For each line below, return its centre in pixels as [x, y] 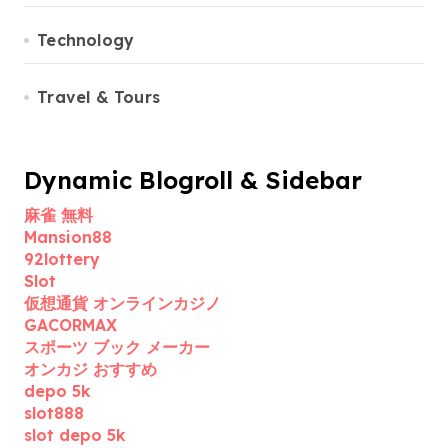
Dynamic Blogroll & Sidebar [193, 180]
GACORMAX [70, 325]
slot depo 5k [75, 435]
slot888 [54, 413]
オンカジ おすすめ [90, 369]
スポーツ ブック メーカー [117, 347]
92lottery [62, 259]
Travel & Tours [99, 97]
